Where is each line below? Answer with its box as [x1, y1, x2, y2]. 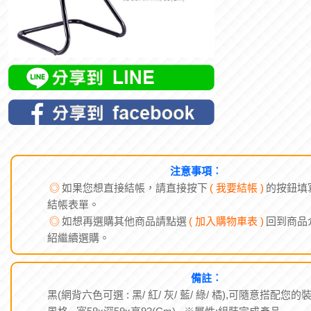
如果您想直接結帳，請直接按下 [62, 182, 208, 194]
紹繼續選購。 [47, 232, 110, 244]
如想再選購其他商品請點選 [62, 215, 187, 227]
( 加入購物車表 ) [189, 215, 264, 227]
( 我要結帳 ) [210, 182, 264, 194]
